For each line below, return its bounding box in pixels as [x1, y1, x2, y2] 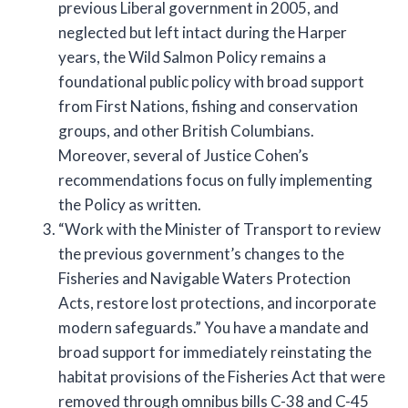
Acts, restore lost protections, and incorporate [58, 292, 376, 312]
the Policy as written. [58, 194, 201, 214]
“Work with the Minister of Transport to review [58, 219, 381, 239]
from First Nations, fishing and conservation [58, 96, 358, 116]
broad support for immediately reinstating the [58, 342, 372, 362]
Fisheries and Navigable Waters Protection [58, 268, 351, 288]
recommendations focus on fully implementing [58, 169, 372, 189]
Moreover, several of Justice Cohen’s [58, 145, 309, 165]
